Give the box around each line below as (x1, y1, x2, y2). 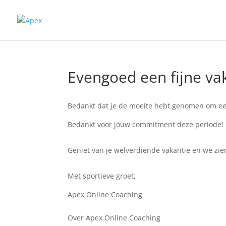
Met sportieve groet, (68, 171, 136, 181)
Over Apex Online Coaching (68, 213, 161, 222)
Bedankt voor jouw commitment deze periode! (68, 120, 224, 129)
